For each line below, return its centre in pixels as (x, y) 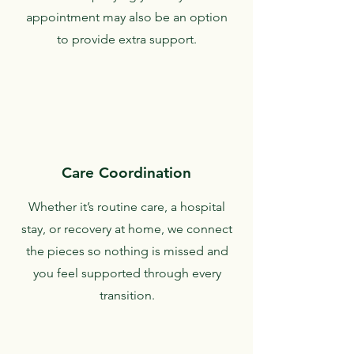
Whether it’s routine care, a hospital (127, 207)
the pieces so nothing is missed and (127, 251)
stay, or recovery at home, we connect (127, 229)
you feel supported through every (127, 273)
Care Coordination (126, 173)
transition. (127, 295)
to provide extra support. (127, 39)
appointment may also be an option (127, 17)
